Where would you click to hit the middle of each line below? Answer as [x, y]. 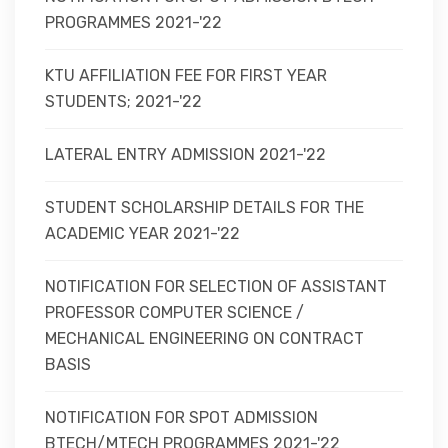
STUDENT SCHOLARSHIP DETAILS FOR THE [204, 207]
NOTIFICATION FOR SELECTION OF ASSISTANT [216, 286]
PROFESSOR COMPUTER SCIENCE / [174, 312]
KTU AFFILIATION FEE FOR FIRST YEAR [186, 75]
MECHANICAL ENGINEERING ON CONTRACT [204, 338]
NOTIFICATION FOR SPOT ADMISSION [181, 417]
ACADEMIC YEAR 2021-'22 [144, 233]
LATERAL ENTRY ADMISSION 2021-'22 [185, 154]
